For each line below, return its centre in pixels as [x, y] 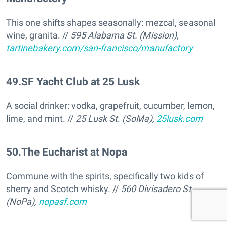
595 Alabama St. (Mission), [125, 35]
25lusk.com [179, 119]
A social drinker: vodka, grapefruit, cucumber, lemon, [110, 106]
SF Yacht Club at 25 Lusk [81, 82]
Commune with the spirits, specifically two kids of [105, 176]
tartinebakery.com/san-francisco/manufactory [99, 48]
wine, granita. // [38, 35]
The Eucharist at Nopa [74, 152]
